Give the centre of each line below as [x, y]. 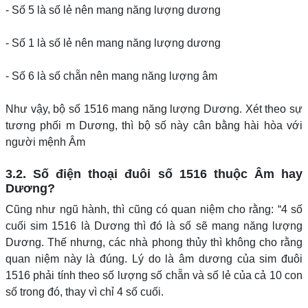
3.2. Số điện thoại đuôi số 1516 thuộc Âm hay [154, 174]
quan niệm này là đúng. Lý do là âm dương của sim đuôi [154, 259]
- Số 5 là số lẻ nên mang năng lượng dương [113, 10]
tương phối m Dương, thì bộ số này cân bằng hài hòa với [154, 125]
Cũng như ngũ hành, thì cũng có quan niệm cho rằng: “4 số [154, 209]
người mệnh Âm [45, 142]
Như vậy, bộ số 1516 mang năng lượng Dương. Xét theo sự [154, 109]
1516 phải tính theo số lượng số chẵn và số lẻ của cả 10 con [154, 275]
